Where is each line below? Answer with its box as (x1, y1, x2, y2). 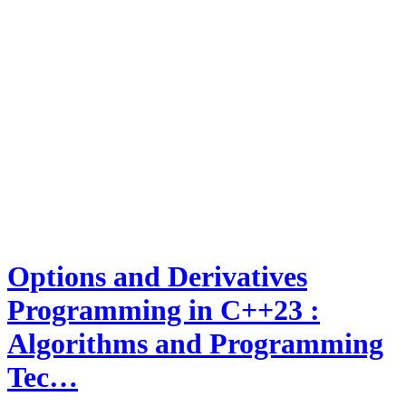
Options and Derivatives (7, 259, 307, 293)
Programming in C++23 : (7, 293, 320, 326)
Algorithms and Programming (7, 326, 383, 360)
